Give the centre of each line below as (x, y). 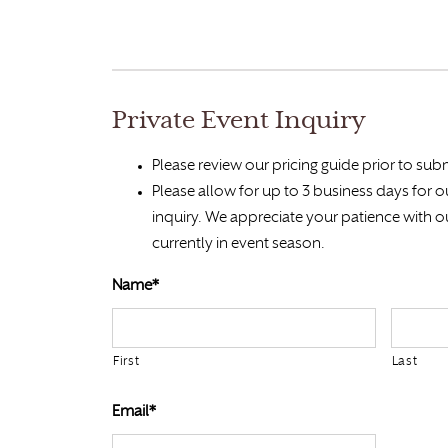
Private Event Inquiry (238, 121)
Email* (134, 412)
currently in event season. (238, 244)
